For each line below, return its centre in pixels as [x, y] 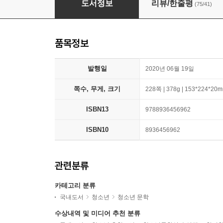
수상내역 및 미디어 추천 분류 [98, 213]
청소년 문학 [133, 197]
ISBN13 [97, 109]
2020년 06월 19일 [170, 69]
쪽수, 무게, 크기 [97, 89]
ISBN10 [97, 130]
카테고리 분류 [75, 185]
